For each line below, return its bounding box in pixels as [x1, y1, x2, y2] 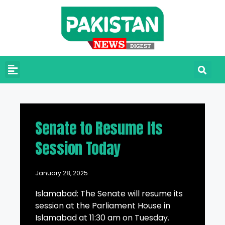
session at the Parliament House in [35, 200, 170, 212]
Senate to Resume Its [35, 117, 163, 140]
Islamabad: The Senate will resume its [35, 188, 183, 200]
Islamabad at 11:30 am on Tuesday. [35, 212, 169, 224]
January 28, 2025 [35, 169, 88, 178]
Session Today [35, 137, 121, 160]
